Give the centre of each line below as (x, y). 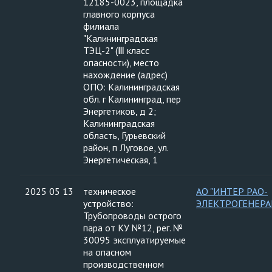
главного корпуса (119, 14)
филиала (101, 26)
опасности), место (121, 63)
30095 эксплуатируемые (134, 240)
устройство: (108, 203)
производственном (124, 264)
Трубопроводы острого (132, 216)
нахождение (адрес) (125, 75)
